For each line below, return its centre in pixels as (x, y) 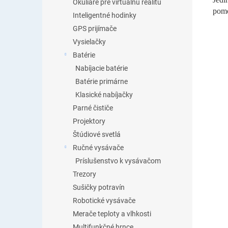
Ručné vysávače (98, 148)
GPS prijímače (95, 28)
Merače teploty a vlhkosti (112, 214)
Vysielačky (89, 42)
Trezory (84, 174)
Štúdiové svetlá (97, 134)
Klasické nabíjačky (104, 95)
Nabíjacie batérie (102, 68)
